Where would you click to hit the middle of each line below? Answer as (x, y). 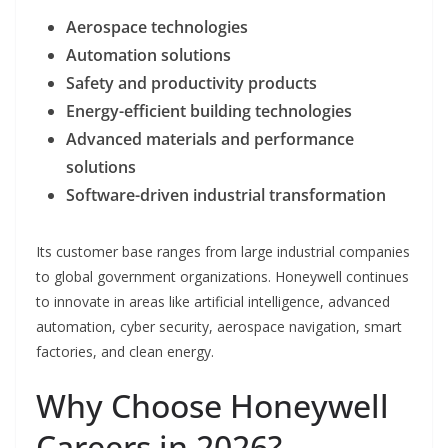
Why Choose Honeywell (212, 405)
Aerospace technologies (157, 26)
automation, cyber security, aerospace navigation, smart (219, 326)
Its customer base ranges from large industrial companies (223, 251)
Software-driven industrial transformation (226, 194)
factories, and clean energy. (125, 351)
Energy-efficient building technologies (209, 110)
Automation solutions (148, 54)
